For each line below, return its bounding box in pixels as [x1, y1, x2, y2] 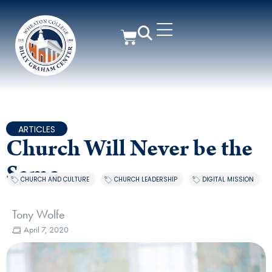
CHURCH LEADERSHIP [114, 175, 177, 185]
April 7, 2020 [24, 224, 69, 236]
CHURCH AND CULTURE [21, 175, 89, 185]
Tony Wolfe [12, 206, 65, 223]
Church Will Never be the [6, 132, 253, 166]
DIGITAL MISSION [202, 175, 254, 185]
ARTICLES [18, 123, 55, 136]
